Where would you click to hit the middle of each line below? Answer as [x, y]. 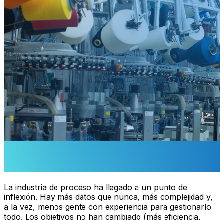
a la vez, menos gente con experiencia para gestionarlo [108, 206]
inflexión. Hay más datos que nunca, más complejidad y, [108, 197]
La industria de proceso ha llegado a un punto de [96, 187]
